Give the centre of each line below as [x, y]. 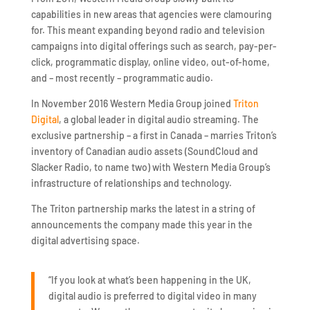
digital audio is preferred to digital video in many [152, 295]
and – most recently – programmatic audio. [122, 77]
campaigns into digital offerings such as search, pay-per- [154, 46]
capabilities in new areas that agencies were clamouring [151, 14]
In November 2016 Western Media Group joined [132, 103]
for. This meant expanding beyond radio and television [148, 30]
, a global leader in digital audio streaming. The [158, 119]
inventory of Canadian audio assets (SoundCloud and [144, 151]
